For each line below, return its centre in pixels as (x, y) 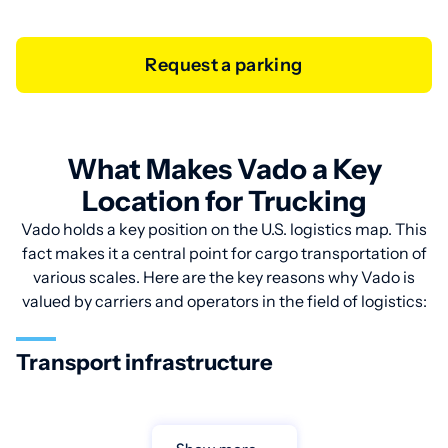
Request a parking (230, 65)
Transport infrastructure (144, 362)
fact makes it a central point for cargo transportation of (224, 253)
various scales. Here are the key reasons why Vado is (224, 277)
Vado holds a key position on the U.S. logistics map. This (224, 229)
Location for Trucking (224, 201)
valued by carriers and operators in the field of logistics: (224, 301)
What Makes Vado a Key (224, 169)
